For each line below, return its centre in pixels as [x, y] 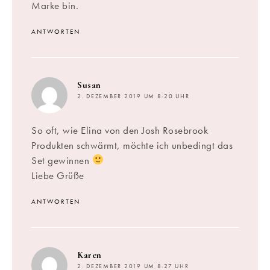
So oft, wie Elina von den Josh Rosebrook [120, 130]
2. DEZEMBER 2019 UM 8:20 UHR [133, 96]
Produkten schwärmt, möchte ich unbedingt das [132, 145]
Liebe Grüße [58, 175]
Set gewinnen [62, 160]
